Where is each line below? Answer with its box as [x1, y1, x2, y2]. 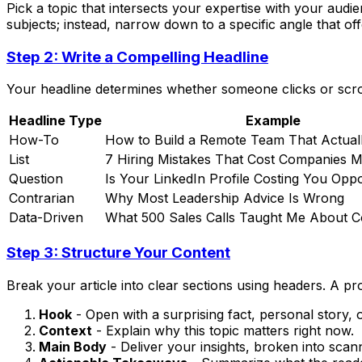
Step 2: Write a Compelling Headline [6, 47, 268, 66]
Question [9, 170, 63, 187]
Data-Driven [9, 209, 83, 226]
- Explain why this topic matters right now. [92, 322, 354, 339]
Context [39, 322, 92, 339]
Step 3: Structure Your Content [6, 243, 230, 263]
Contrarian [9, 190, 74, 207]
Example [245, 112, 301, 129]
